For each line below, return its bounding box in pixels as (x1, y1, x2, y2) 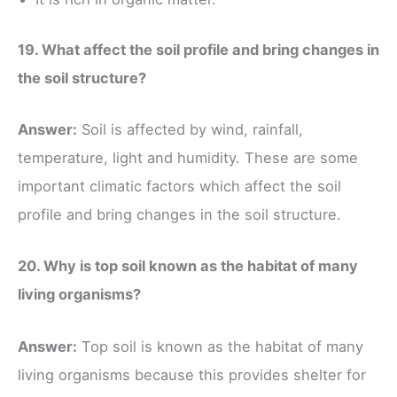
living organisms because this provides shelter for (18, 365, 366, 384)
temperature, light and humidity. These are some (18, 149, 358, 167)
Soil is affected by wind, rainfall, (77, 121, 303, 139)
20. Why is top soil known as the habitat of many (18, 257, 358, 276)
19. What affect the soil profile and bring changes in (18, 40, 379, 58)
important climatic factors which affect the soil (18, 177, 341, 196)
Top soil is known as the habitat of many (77, 337, 363, 355)
